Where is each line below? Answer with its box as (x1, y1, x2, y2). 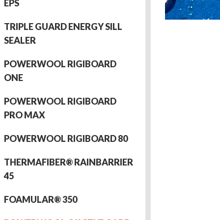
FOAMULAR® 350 (3, 194, 77, 205)
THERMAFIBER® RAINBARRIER (3, 157, 133, 167)
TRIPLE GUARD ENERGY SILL (3, 21, 122, 32)
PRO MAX (3, 110, 45, 120)
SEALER (3, 35, 36, 46)
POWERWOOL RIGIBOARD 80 (3, 133, 128, 144)
